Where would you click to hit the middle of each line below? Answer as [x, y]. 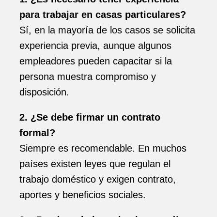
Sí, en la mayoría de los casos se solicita [107, 30]
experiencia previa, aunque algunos [95, 46]
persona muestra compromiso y [88, 77]
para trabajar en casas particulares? [103, 15]
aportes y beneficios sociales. [83, 195]
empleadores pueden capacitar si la [96, 61]
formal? [37, 133]
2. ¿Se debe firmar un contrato [90, 117]
